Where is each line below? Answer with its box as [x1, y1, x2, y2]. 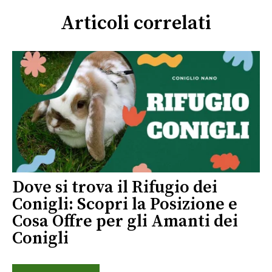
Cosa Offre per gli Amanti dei [12, 210, 238, 232]
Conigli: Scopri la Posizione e [12, 193, 237, 215]
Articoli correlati [61, 12, 211, 36]
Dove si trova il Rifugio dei [12, 176, 217, 198]
